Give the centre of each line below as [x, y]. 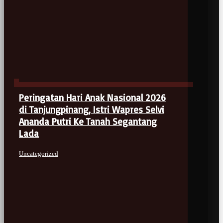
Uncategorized [39, 154]
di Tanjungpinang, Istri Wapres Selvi [92, 110]
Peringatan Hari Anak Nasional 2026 [92, 98]
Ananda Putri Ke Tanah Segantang [88, 122]
